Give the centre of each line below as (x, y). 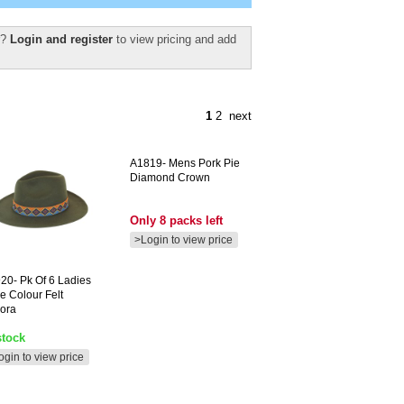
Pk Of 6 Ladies (54, 280)
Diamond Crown (170, 178)
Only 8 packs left (176, 220)
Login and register (63, 39)
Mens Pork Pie (203, 163)
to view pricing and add (176, 39)
